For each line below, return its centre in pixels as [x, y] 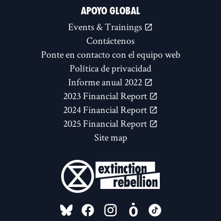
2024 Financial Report [106, 110]
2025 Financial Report [106, 124]
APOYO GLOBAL [110, 11]
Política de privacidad [110, 68]
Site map [110, 137]
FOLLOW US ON [99, 207]
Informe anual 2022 [106, 82]
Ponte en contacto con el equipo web [110, 55]
